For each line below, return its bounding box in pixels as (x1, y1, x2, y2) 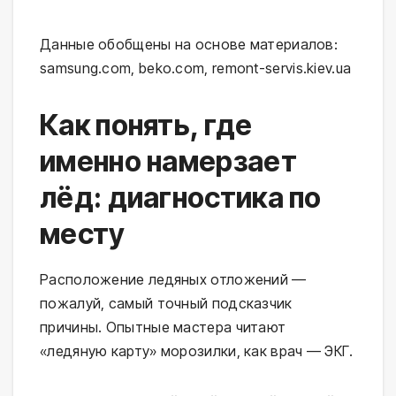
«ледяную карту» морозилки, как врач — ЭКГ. (40, 341, 354, 360)
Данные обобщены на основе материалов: (40, 34, 339, 53)
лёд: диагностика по (40, 179, 322, 215)
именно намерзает (40, 143, 297, 179)
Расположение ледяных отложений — (40, 270, 307, 288)
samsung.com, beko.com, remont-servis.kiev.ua (40, 58, 352, 77)
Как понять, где (40, 107, 253, 142)
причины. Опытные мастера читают (40, 317, 286, 336)
